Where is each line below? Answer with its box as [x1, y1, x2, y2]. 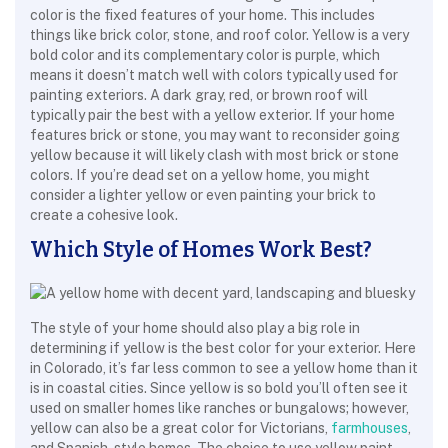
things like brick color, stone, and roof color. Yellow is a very [30, 27, 409, 43]
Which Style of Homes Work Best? [30, 237, 372, 263]
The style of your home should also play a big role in [30, 320, 360, 336]
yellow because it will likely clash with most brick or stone [30, 147, 399, 163]
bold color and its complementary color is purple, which [30, 47, 380, 63]
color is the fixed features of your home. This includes [30, 7, 375, 23]
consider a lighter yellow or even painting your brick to [30, 187, 376, 203]
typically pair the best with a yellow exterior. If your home [30, 107, 395, 123]
